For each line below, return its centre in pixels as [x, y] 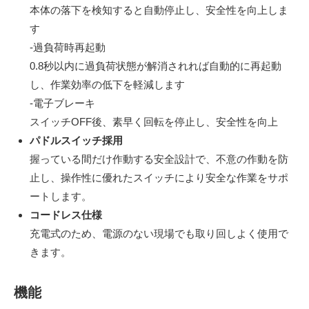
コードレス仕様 [66, 215]
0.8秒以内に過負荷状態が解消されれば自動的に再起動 [155, 66]
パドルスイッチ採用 [76, 140]
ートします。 [60, 196]
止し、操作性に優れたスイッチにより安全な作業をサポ [159, 177]
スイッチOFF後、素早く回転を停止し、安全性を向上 [153, 121]
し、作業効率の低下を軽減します [107, 84]
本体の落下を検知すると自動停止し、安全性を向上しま [159, 10]
